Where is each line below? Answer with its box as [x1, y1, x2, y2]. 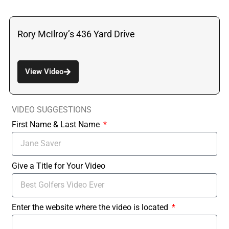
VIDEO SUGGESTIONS [12, 104, 91, 114]
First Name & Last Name [12, 119, 102, 129]
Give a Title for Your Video [12, 161, 105, 171]
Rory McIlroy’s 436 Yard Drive [17, 28, 135, 39]
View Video [25, 66, 63, 76]
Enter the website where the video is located [12, 202, 170, 212]
